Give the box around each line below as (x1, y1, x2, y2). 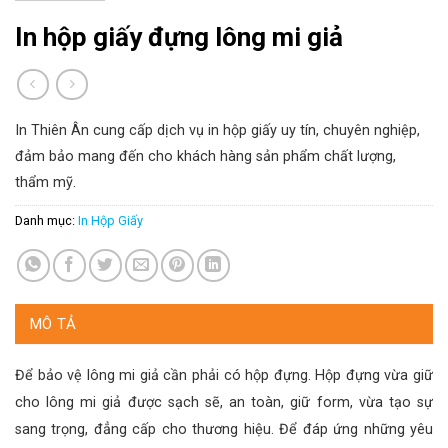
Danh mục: (15, 212, 78, 228)
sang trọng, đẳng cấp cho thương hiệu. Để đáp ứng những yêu (15, 420, 433, 438)
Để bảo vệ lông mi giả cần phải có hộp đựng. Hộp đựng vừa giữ (15, 366, 433, 384)
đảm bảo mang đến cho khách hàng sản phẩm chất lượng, (15, 147, 396, 165)
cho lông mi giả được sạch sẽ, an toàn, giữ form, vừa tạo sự (15, 393, 433, 411)
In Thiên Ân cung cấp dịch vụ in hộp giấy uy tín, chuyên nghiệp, (15, 121, 420, 139)
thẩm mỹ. (15, 173, 76, 191)
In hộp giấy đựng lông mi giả (15, 22, 343, 53)
